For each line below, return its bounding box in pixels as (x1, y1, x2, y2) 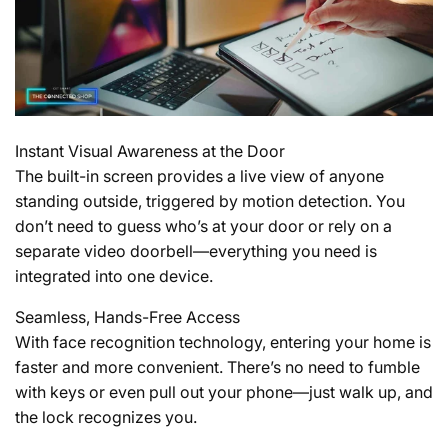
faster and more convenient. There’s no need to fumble (15, 356, 420, 377)
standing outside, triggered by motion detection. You (15, 190, 405, 211)
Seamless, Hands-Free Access (15, 306, 240, 327)
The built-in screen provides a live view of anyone (15, 165, 384, 186)
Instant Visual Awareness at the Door (15, 140, 285, 161)
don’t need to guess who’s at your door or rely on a (15, 215, 392, 236)
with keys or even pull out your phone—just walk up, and (15, 381, 433, 402)
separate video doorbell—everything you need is (15, 240, 377, 261)
